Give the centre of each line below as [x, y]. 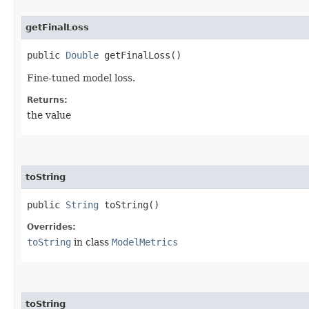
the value [49, 115]
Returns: [47, 100]
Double [82, 55]
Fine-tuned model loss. [81, 78]
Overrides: [51, 227]
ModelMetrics [145, 242]
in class [91, 242]
